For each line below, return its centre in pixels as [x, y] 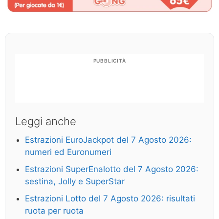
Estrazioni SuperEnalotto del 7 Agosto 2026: [112, 169]
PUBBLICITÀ [109, 60]
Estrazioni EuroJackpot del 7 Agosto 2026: [108, 140]
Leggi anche [46, 121]
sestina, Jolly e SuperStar [75, 181]
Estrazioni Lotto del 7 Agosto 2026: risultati [110, 198]
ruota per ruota [54, 210]
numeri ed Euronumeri [68, 152]
